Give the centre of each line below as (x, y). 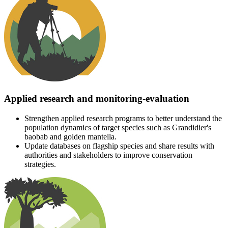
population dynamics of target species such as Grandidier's (118, 127)
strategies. (40, 164)
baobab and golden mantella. (70, 136)
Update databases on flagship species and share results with (119, 146)
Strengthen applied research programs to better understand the (123, 118)
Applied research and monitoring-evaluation (97, 99)
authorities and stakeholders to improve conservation (108, 155)
